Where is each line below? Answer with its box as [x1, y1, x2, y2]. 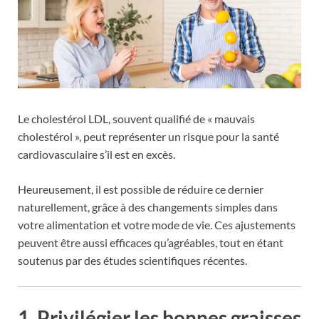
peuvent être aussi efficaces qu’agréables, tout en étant [18, 236, 283, 250]
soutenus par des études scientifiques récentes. [18, 253, 247, 268]
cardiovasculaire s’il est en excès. [18, 147, 175, 162]
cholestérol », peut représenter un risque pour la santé [18, 130, 279, 144]
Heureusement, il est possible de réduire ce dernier [18, 182, 263, 197]
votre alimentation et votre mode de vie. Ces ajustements [18, 218, 296, 232]
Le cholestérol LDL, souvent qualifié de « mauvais [18, 112, 255, 126]
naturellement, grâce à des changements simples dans [18, 200, 278, 214]
